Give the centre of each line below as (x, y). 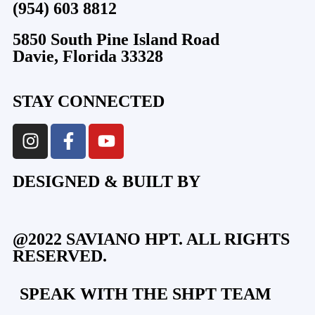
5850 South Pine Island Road (116, 39)
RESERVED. (60, 256)
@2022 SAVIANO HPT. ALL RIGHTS (151, 239)
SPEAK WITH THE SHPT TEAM (146, 294)
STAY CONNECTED (89, 101)
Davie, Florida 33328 (88, 56)
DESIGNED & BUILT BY (107, 181)
